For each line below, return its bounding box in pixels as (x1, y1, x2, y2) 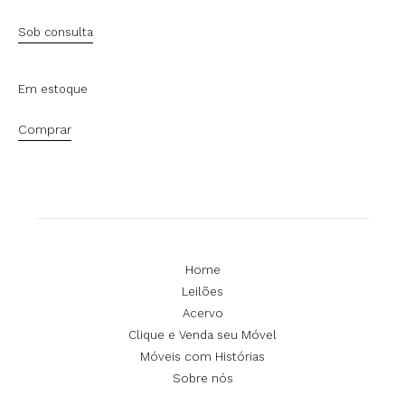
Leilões (182, 285, 223, 298)
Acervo (182, 306, 223, 320)
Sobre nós (172, 372, 233, 385)
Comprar (18, 122, 71, 137)
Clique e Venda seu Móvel (128, 328, 277, 342)
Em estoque (18, 81, 88, 96)
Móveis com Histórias (140, 350, 265, 363)
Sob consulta (18, 25, 93, 40)
